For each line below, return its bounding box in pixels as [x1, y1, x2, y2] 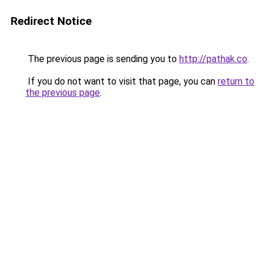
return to [218, 76, 254, 87]
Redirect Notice [11, 14, 92, 28]
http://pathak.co [179, 53, 247, 64]
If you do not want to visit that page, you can [25, 76, 218, 87]
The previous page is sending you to [25, 53, 179, 64]
